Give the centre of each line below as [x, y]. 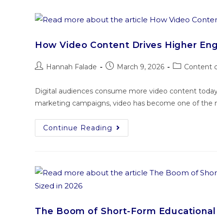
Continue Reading [78, 128]
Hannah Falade [71, 67]
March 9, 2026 [140, 67]
